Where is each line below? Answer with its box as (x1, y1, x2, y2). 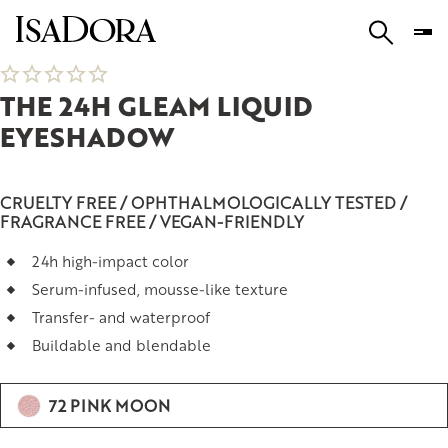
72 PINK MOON (49, 394, 170, 417)
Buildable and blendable (32, 335, 211, 354)
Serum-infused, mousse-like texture (32, 279, 288, 298)
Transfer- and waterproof (32, 307, 210, 326)
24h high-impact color (32, 251, 189, 270)
